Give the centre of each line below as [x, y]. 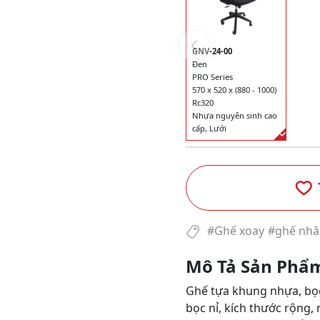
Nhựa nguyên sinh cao [235, 116]
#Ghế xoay [236, 231]
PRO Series [212, 77]
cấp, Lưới [209, 129]
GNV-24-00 [212, 51]
